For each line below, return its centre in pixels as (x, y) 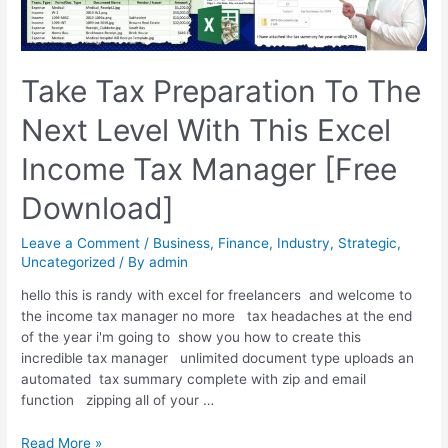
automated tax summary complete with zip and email (194, 379)
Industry (304, 242)
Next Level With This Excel (206, 129)
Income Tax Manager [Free (209, 168)
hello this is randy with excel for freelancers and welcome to (217, 295)
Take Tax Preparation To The (221, 90)
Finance (244, 242)
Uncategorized (68, 261)
